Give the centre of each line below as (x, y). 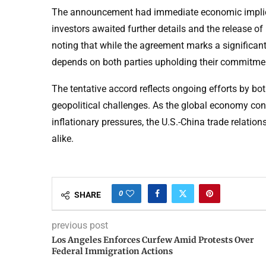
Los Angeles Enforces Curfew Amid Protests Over (153, 240)
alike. (63, 139)
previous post (80, 226)
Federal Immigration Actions (112, 251)
